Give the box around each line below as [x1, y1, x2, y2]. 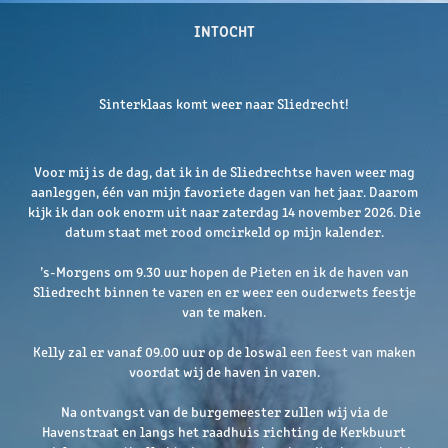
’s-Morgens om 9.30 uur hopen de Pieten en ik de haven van [39, 262, 409, 281]
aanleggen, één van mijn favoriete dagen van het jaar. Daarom [30, 182, 418, 201]
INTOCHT [193, 20, 255, 41]
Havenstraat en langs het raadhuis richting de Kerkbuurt [42, 422, 406, 441]
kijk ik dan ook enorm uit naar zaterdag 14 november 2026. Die [27, 202, 421, 221]
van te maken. [182, 302, 266, 321]
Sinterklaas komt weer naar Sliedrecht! [99, 94, 349, 113]
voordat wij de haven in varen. [128, 362, 320, 381]
